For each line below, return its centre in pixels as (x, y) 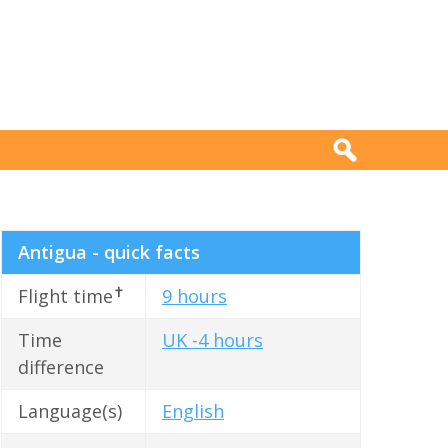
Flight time (65, 296)
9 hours (194, 296)
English (193, 411)
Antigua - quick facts (109, 252)
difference (61, 367)
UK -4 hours (212, 340)
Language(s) (70, 411)
